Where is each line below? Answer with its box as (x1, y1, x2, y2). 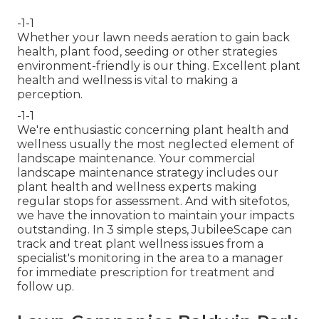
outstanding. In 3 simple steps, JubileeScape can (17, 222, 292, 236)
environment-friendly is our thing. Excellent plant (17, 58, 300, 73)
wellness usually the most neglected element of (17, 137, 294, 151)
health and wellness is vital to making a (17, 73, 238, 87)
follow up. (17, 279, 74, 293)
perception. (17, 87, 83, 101)
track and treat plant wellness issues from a (17, 236, 263, 251)
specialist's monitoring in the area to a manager (17, 251, 283, 265)
